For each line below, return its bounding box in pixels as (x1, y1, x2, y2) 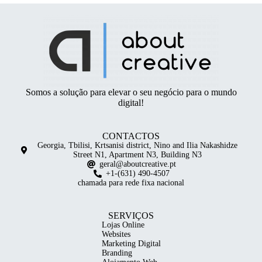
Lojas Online (101, 220, 144, 229)
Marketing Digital (101, 239, 161, 248)
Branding (101, 249, 132, 257)
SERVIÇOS (108, 211, 154, 220)
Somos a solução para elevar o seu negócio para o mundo (25, 87, 237, 97)
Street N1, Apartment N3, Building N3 (73, 150, 202, 159)
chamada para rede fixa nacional (78, 178, 184, 187)
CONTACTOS (102, 131, 160, 141)
